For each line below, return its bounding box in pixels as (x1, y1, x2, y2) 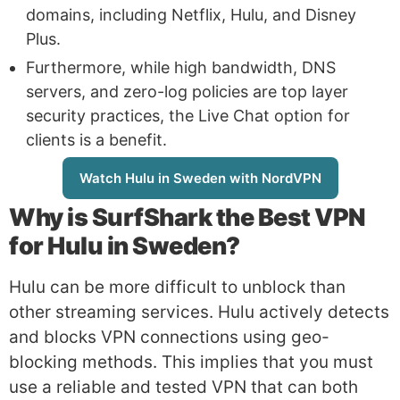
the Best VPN (212, 202, 366, 232)
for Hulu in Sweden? (9, 230, 240, 261)
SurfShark (91, 202, 212, 232)
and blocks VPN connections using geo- (9, 326, 329, 347)
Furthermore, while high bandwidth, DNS (26, 58, 336, 78)
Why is (9, 202, 92, 232)
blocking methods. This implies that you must (9, 351, 373, 372)
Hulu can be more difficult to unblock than (9, 276, 346, 297)
